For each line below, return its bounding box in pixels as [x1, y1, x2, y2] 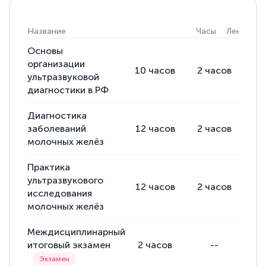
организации [27, 58, 85, 69]
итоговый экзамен [27, 239, 111, 251]
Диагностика [27, 109, 87, 121]
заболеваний [27, 122, 87, 134]
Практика [27, 161, 71, 173]
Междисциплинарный [27, 226, 126, 237]
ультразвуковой [27, 71, 100, 83]
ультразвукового [27, 174, 104, 186]
